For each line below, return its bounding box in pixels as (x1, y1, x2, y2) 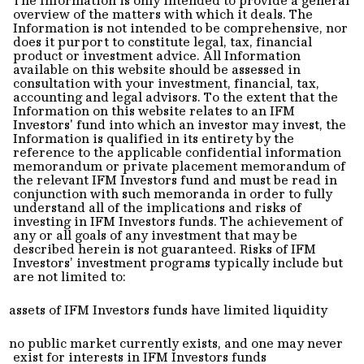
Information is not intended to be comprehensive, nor (13, 19, 348, 36)
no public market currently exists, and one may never (9, 334, 343, 351)
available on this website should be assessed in (13, 60, 301, 77)
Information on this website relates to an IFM (13, 102, 295, 119)
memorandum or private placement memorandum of (13, 157, 345, 174)
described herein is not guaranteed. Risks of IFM (13, 240, 316, 257)
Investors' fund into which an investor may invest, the (13, 115, 346, 132)
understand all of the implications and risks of (13, 198, 301, 215)
